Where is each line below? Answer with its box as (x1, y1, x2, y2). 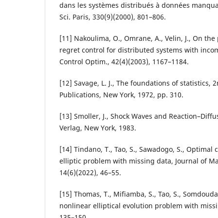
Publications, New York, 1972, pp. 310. (59, 90, 183, 99)
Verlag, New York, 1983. (59, 123, 136, 132)
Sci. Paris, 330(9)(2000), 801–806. (59, 12, 166, 21)
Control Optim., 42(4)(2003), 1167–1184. (59, 56, 189, 66)
